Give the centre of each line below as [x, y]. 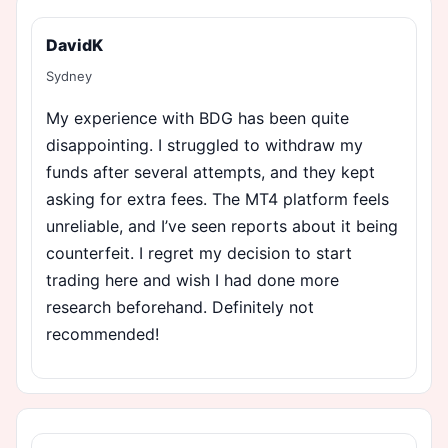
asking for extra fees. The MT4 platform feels [217, 198]
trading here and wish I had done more [192, 279]
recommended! [102, 333]
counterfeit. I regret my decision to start [199, 252]
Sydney [69, 75]
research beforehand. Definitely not [180, 306]
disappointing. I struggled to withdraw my [204, 144]
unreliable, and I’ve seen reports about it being [222, 225]
